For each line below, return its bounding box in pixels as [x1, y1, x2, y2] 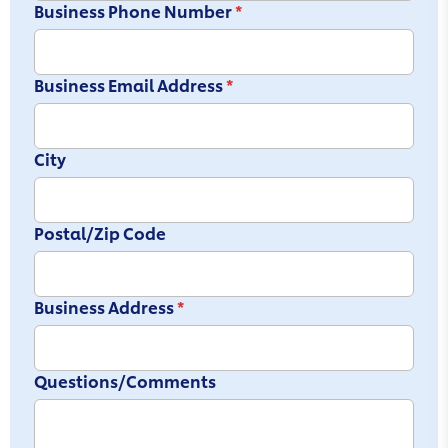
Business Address [34, 295, 174, 319]
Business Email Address [34, 73, 223, 97]
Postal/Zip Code [34, 221, 166, 245]
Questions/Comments [34, 369, 216, 393]
